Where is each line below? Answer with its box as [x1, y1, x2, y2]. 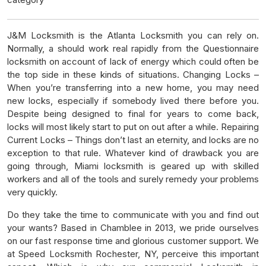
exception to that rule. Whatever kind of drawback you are [7, 147, 259, 159]
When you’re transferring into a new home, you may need [7, 81, 259, 93]
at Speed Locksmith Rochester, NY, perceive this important [7, 248, 259, 259]
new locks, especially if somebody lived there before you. [7, 94, 259, 106]
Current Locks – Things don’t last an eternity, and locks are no [7, 134, 259, 145]
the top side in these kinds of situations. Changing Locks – [7, 68, 259, 80]
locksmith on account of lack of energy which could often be [7, 55, 259, 67]
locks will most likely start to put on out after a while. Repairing [7, 121, 259, 132]
